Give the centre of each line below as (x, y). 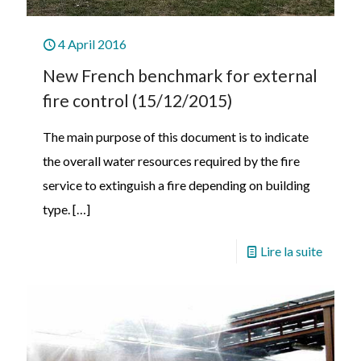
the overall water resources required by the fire (171, 161)
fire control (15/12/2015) (137, 101)
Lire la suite (291, 251)
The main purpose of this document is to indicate (176, 137)
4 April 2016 (92, 44)
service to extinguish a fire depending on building (176, 185)
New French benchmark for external (180, 76)
